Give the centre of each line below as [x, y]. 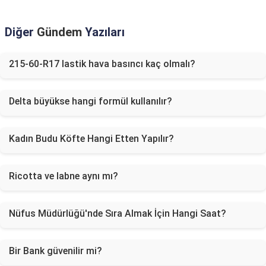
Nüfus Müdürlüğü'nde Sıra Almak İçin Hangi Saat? [118, 213]
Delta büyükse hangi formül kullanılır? [91, 101]
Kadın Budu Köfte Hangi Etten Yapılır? [91, 139]
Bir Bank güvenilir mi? [56, 251]
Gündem [59, 32]
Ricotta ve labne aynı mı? [64, 176]
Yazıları [103, 32]
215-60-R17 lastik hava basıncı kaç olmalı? [102, 64]
